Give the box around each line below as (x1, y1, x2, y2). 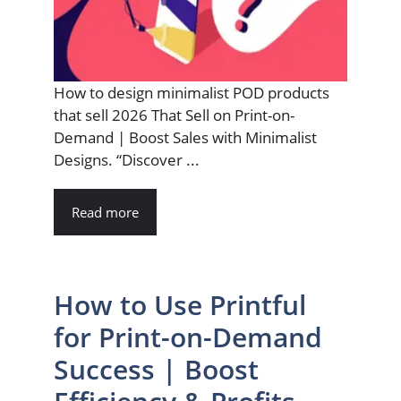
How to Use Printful (54, 286, 306, 324)
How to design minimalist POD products (54, 82, 329, 104)
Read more (72, 203, 139, 222)
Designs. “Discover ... (54, 149, 200, 171)
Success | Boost (54, 351, 259, 388)
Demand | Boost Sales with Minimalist (54, 127, 317, 149)
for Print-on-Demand (54, 319, 322, 356)
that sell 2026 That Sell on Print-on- (54, 105, 294, 126)
